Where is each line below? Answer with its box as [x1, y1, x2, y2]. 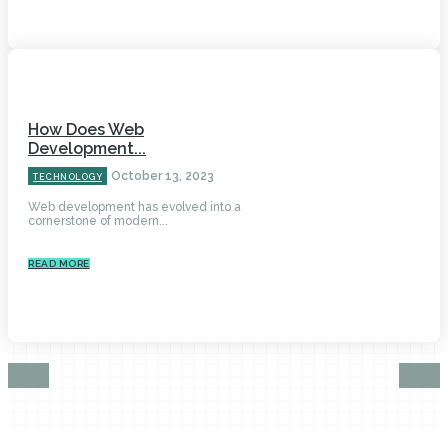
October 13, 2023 [111, 168, 214, 183]
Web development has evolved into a [28, 199, 241, 214]
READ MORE [28, 257, 90, 269]
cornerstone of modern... [28, 213, 168, 228]
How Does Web [28, 119, 144, 139]
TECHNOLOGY [33, 171, 102, 182]
